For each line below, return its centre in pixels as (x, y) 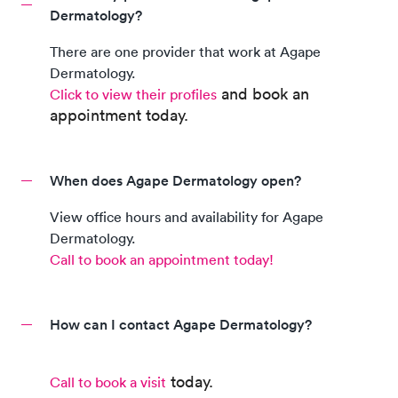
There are (82, 52)
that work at (238, 52)
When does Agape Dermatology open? (175, 181)
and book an (265, 94)
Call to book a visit (108, 382)
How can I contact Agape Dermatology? (181, 325)
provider (169, 52)
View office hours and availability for (166, 217)
